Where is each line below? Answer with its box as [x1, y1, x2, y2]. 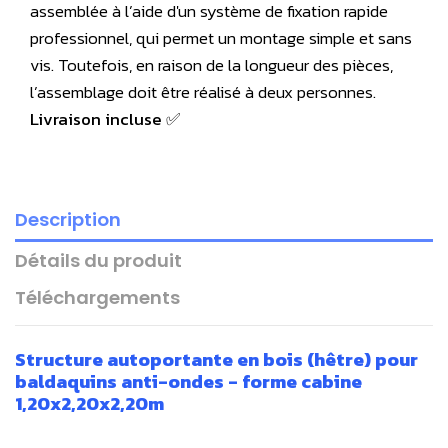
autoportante [107, 345, 237, 374]
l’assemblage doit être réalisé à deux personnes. [30, 78, 376, 105]
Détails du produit [15, 247, 182, 273]
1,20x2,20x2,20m [15, 389, 164, 418]
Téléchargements [15, 285, 180, 311]
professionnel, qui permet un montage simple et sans [30, 24, 412, 51]
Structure [15, 345, 107, 374]
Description [15, 206, 121, 232]
